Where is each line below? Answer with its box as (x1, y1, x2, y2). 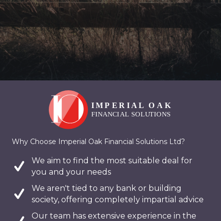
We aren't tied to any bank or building (32, 184, 182, 193)
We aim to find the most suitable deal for (32, 156, 192, 166)
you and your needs (32, 167, 111, 177)
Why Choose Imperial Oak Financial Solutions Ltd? (12, 137, 185, 147)
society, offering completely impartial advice (32, 195, 204, 205)
